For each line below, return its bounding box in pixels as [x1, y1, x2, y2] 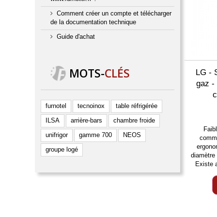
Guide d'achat [57, 33, 95, 40]
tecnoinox [77, 102, 105, 109]
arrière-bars [71, 117, 102, 124]
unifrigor [46, 131, 68, 139]
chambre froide [113, 117, 155, 124]
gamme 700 [79, 131, 112, 139]
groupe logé [46, 146, 78, 153]
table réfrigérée [116, 102, 157, 109]
